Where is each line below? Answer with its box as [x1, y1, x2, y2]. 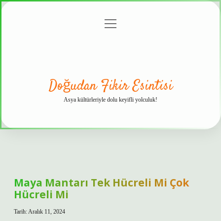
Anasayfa [23, 22, 53, 30]
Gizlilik [79, 22, 103, 30]
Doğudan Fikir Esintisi [48, 76, 173, 96]
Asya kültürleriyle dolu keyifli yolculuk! [64, 96, 157, 103]
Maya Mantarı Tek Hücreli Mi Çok [14, 176, 189, 189]
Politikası [69, 35, 98, 43]
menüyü [104, 19, 132, 27]
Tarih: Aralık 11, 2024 [14, 208, 65, 215]
